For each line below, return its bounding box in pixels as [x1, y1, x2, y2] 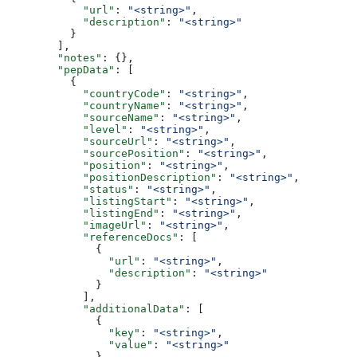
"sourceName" [6, 111, 159, 124]
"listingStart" [6, 194, 172, 207]
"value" [6, 338, 153, 351]
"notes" [6, 51, 102, 64]
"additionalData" [6, 302, 185, 315]
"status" [6, 182, 134, 195]
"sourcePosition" [6, 147, 185, 159]
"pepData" [6, 63, 115, 76]
